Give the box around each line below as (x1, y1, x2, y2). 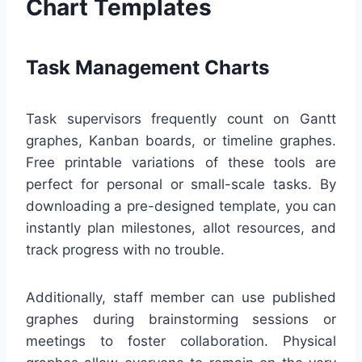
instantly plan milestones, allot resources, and (26, 220, 336, 237)
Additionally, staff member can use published (26, 289, 336, 306)
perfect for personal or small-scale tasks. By (26, 176, 336, 193)
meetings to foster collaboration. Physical (26, 333, 336, 350)
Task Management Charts (26, 56, 269, 80)
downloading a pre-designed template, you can (26, 198, 336, 215)
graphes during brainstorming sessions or (26, 311, 336, 328)
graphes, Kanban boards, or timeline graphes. (26, 133, 336, 149)
